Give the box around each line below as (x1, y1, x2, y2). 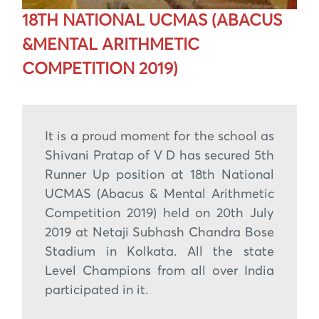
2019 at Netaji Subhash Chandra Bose (45, 226, 274, 239)
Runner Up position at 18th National (45, 168, 274, 182)
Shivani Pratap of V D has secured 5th (45, 149, 274, 162)
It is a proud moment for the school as (45, 130, 274, 143)
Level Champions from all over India (45, 264, 274, 278)
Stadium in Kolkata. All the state (45, 245, 274, 258)
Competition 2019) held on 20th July (45, 206, 274, 220)
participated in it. (45, 283, 148, 297)
